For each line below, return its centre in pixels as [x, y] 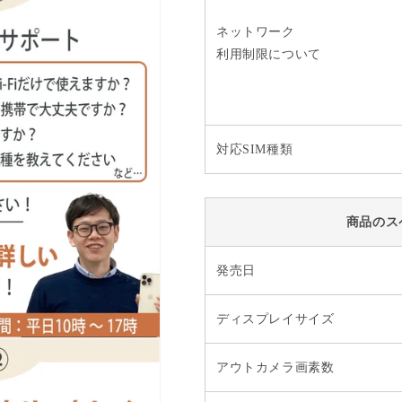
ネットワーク [256, 31]
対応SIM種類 [255, 149]
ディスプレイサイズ [275, 319]
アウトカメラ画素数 [275, 367]
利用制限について [269, 54]
